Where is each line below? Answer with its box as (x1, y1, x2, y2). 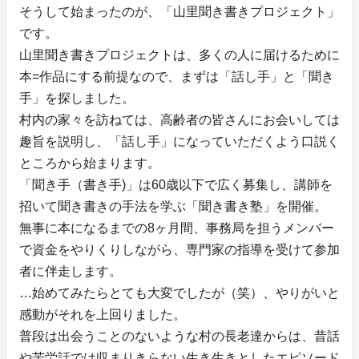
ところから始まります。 (19, 156, 160, 171)
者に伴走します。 (19, 264, 122, 279)
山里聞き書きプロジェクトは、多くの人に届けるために (19, 48, 340, 63)
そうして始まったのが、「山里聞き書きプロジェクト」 (19, 5, 340, 19)
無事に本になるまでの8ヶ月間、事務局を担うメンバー (19, 221, 334, 236)
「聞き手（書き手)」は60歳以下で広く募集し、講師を (19, 178, 333, 192)
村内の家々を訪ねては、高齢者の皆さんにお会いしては (19, 113, 340, 127)
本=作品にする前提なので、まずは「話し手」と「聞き (19, 70, 334, 84)
